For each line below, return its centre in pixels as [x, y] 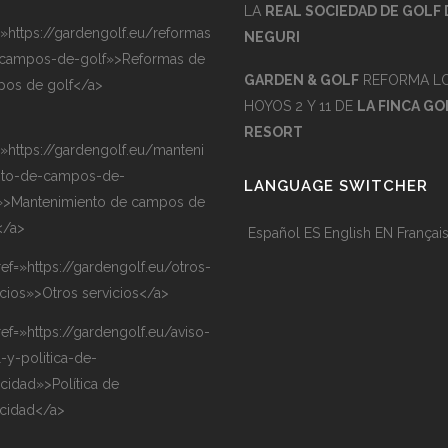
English [347, 233]
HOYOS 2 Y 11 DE [300, 106]
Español [274, 233]
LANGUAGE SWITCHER [336, 186]
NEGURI [272, 37]
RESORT [273, 132]
